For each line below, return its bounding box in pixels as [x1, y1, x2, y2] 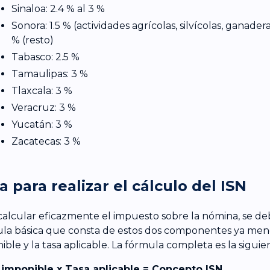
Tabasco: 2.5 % [11, 51, 80, 63]
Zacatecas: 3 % [11, 135, 81, 147]
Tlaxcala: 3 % [11, 84, 72, 96]
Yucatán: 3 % [11, 118, 72, 130]
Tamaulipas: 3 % [11, 67, 88, 80]
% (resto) [11, 34, 54, 46]
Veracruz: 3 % [11, 101, 76, 113]
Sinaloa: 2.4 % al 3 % [11, 2, 105, 14]
